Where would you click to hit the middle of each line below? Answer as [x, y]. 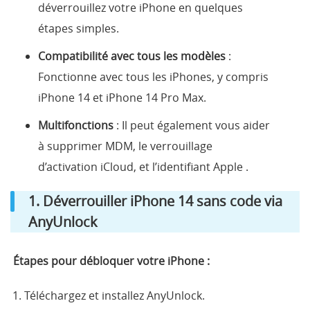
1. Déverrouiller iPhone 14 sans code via [155, 201]
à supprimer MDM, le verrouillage [125, 146]
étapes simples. [79, 29]
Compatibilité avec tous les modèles [132, 56]
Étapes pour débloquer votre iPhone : [110, 261]
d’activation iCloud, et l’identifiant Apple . [143, 167]
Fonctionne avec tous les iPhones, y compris [153, 77]
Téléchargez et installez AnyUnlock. [115, 296]
